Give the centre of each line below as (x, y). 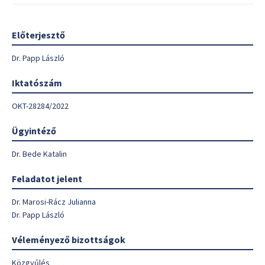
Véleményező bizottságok (69, 240)
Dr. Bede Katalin (39, 154)
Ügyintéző (34, 131)
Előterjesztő (38, 35)
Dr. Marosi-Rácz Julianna (54, 202)
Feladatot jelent (47, 179)
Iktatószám (37, 83)
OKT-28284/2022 (40, 106)
